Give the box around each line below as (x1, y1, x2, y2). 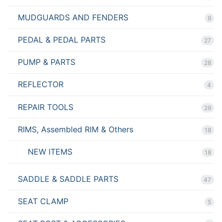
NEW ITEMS (28, 147, 72, 157)
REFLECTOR (18, 79, 63, 90)
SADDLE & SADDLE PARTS (18, 173, 118, 184)
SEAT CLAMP (18, 196, 68, 206)
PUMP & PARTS (18, 57, 75, 67)
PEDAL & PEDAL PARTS (18, 35, 106, 45)
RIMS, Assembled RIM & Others (18, 124, 133, 134)
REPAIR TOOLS (18, 102, 73, 112)
